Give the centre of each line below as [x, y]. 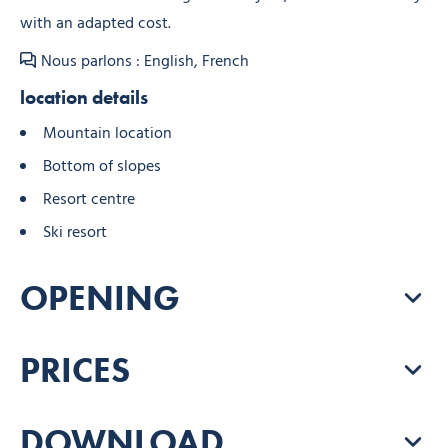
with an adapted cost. [95, 23]
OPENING [100, 297]
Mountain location [107, 133]
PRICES [75, 369]
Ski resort [75, 232]
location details [84, 97]
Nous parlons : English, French [145, 61]
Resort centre [89, 199]
